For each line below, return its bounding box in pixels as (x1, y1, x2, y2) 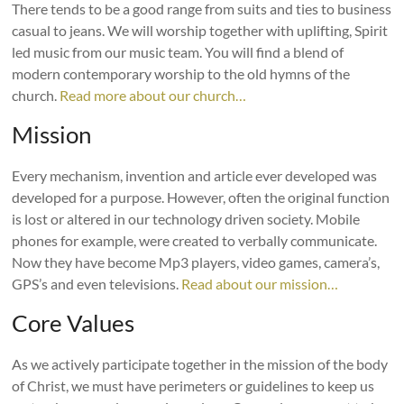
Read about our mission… (181, 275, 339, 292)
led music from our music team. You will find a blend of (12, 43, 344, 60)
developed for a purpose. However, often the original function (12, 188, 390, 206)
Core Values (12, 308, 135, 337)
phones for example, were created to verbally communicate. (12, 232, 378, 249)
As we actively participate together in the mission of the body (12, 355, 389, 372)
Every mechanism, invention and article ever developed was (12, 167, 378, 184)
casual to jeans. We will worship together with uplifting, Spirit (12, 22, 389, 39)
